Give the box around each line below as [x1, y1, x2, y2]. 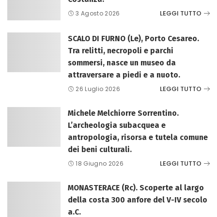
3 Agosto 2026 [76, 9, 120, 17]
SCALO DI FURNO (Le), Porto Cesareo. [68, 33, 199, 43]
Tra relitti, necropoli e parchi [68, 46, 173, 55]
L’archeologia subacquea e [68, 120, 166, 130]
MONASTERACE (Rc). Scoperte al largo [68, 183, 204, 192]
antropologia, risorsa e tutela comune [68, 132, 208, 142]
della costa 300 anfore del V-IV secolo [68, 195, 207, 204]
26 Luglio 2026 [76, 84, 121, 93]
